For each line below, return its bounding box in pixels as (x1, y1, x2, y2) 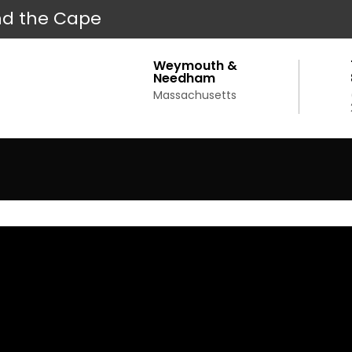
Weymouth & (152, 56, 237, 75)
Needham (152, 68, 215, 87)
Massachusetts (152, 86, 236, 103)
